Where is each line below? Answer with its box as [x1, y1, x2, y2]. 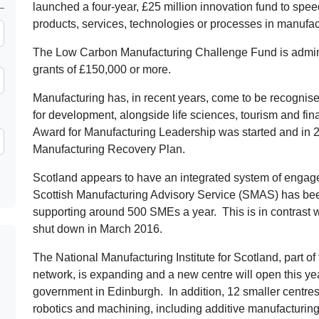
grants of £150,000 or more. [33, 63, 171, 75]
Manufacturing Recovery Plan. [33, 142, 185, 155]
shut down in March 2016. [33, 222, 162, 235]
